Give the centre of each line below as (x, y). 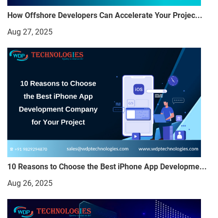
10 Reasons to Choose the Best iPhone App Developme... (107, 166)
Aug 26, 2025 (30, 183)
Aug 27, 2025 (30, 32)
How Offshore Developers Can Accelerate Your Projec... (105, 16)
